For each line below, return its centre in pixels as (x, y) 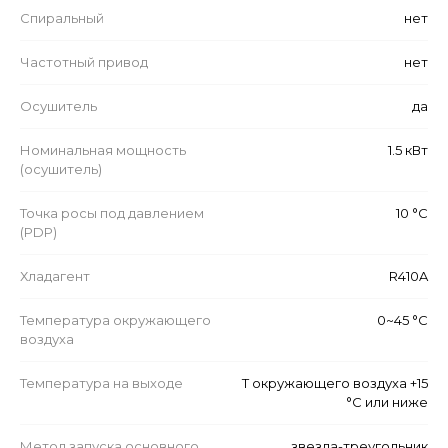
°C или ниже (387, 401)
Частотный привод (84, 61)
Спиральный (62, 17)
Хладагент (55, 275)
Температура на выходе (101, 382)
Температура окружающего (115, 319)
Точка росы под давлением (112, 212)
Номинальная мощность (103, 149)
